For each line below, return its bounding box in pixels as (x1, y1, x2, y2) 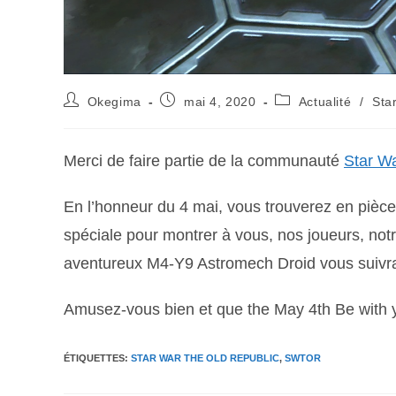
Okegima (87, 95, 141, 110)
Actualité (298, 95, 352, 110)
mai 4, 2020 (184, 95, 256, 110)
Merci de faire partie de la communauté (64, 152, 344, 171)
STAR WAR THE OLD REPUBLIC (131, 353, 279, 364)
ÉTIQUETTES (64, 353, 125, 364)
